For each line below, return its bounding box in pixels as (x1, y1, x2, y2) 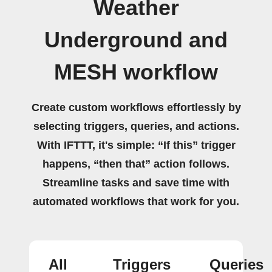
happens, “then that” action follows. (42, 157, 229, 170)
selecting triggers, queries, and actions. (33, 120, 239, 132)
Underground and (44, 27, 228, 52)
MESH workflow (54, 59, 218, 84)
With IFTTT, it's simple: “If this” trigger (36, 138, 236, 151)
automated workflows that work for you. (33, 195, 239, 208)
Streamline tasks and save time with (42, 176, 229, 189)
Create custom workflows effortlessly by (31, 101, 241, 114)
